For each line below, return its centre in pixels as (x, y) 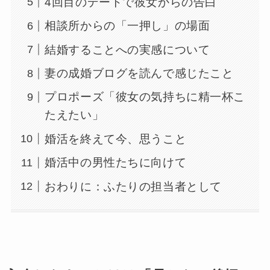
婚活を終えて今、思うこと (116, 139)
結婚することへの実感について (127, 49)
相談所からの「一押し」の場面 (127, 26)
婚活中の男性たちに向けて (116, 163)
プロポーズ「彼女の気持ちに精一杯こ (145, 97)
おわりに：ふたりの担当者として (133, 186)
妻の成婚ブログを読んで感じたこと (139, 73)
